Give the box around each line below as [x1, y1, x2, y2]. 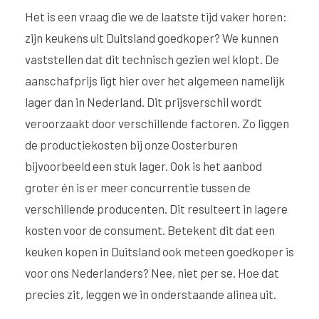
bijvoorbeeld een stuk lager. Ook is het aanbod [25, 159, 262, 173]
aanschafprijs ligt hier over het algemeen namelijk [25, 73, 285, 88]
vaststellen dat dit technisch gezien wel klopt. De [25, 52, 279, 66]
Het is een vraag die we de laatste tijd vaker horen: [25, 9, 287, 23]
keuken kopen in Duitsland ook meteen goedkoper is [25, 244, 294, 258]
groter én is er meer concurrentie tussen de [25, 180, 251, 194]
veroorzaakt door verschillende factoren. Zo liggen [25, 116, 289, 130]
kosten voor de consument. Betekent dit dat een [25, 223, 275, 237]
